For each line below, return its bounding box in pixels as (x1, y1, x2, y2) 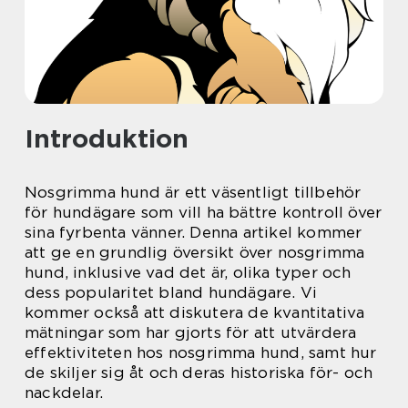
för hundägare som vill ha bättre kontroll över (25, 203, 382, 221)
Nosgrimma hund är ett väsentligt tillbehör (25, 183, 362, 201)
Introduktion (25, 123, 189, 154)
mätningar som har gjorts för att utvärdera (25, 323, 357, 342)
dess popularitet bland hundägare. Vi (25, 283, 318, 301)
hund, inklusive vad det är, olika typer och (25, 263, 352, 281)
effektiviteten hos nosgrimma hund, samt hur (25, 343, 377, 362)
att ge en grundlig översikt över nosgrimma (25, 243, 365, 261)
